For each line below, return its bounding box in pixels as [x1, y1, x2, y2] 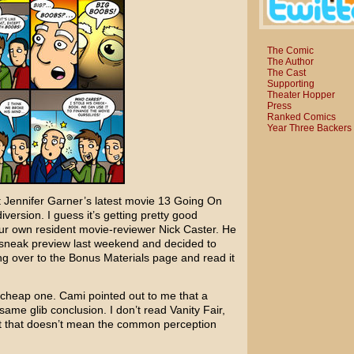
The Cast [266, 66, 306, 78]
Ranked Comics [266, 111, 336, 122]
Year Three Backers [266, 122, 352, 134]
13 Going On [157, 194, 222, 207]
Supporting [266, 77, 314, 89]
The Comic [266, 44, 314, 56]
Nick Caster [158, 223, 216, 235]
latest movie [91, 194, 158, 207]
